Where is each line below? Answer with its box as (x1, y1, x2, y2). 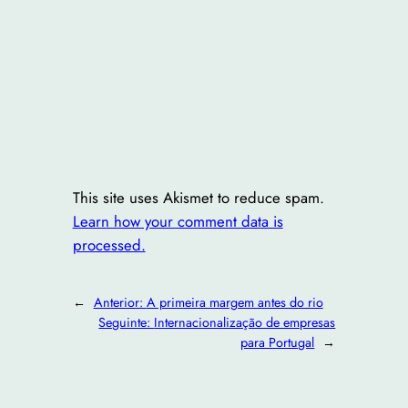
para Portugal (240, 333, 315, 352)
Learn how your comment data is (72, 209, 283, 232)
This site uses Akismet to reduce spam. (72, 186, 324, 209)
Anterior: (93, 293, 147, 312)
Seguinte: (98, 313, 155, 332)
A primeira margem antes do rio (146, 293, 323, 312)
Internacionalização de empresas (154, 313, 336, 332)
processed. (72, 233, 146, 256)
